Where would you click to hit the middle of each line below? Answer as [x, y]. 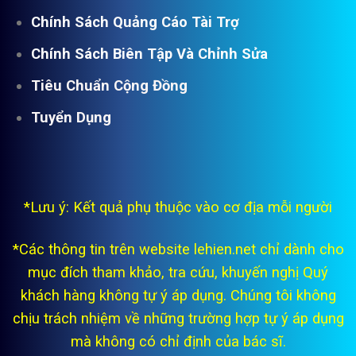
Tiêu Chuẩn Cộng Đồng [109, 85]
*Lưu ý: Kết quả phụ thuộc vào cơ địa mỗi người [178, 207]
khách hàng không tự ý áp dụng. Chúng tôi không [178, 295]
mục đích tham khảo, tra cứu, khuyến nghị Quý [178, 272]
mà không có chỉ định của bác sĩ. [178, 341]
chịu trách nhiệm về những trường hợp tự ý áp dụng [178, 318]
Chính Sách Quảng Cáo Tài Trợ [135, 21]
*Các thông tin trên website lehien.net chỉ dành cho [178, 249]
